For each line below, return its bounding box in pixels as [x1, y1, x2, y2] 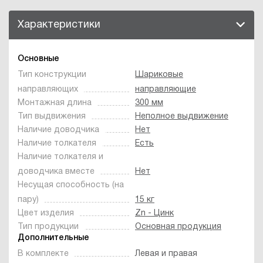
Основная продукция [135, 222, 221, 231]
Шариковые [135, 70, 183, 79]
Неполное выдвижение [135, 112, 228, 120]
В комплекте [18, 249, 69, 258]
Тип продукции [18, 222, 79, 231]
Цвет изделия [18, 209, 74, 217]
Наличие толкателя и [18, 153, 103, 161]
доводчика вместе [18, 167, 95, 176]
